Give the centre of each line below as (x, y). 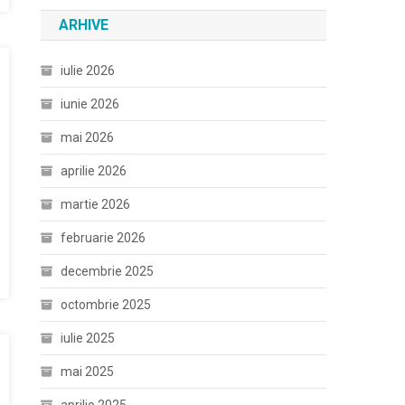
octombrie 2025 (106, 305)
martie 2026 (96, 204)
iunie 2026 (90, 104)
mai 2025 (88, 372)
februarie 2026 (104, 238)
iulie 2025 (88, 338)
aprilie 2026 (94, 171)
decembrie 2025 (108, 271)
